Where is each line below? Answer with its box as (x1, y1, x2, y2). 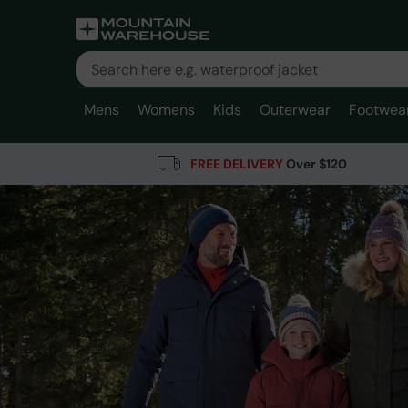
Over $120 (283, 155, 348, 172)
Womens (138, 100, 195, 119)
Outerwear (260, 100, 331, 119)
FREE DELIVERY (190, 155, 284, 172)
